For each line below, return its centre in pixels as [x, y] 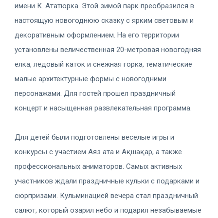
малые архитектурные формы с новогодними [91, 79]
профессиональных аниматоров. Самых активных [98, 166]
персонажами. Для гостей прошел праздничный [95, 93]
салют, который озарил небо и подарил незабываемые [108, 210]
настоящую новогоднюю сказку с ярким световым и [104, 20]
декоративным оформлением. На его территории [97, 35]
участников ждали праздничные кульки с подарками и [107, 181]
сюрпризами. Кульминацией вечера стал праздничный [106, 195]
